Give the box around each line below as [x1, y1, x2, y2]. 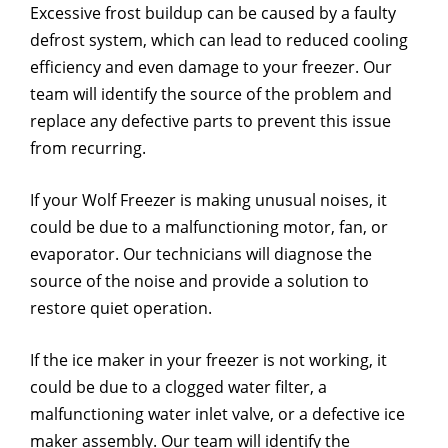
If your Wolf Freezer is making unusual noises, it [30, 189, 387, 211]
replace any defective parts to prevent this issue [30, 110, 391, 132]
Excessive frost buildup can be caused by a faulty [30, 2, 396, 24]
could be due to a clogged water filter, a [30, 376, 327, 398]
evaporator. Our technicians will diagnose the [30, 243, 372, 265]
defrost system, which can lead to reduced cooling [30, 29, 408, 51]
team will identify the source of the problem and [30, 83, 392, 105]
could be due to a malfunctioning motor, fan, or [30, 216, 388, 238]
